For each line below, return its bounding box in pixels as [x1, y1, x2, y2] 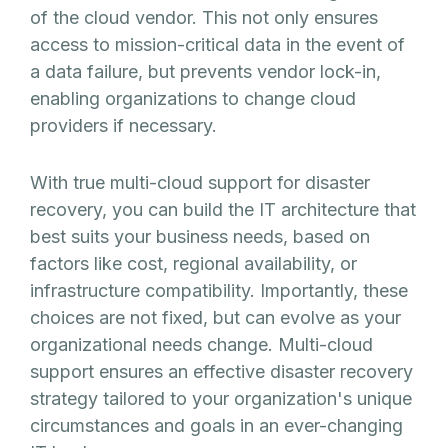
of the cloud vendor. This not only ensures [30, 7, 378, 29]
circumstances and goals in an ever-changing [30, 415, 403, 437]
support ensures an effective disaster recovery [30, 361, 413, 383]
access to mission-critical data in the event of [30, 34, 405, 56]
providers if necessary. [30, 115, 222, 137]
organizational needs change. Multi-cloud [30, 334, 373, 356]
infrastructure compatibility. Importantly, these [30, 280, 408, 302]
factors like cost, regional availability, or [30, 253, 357, 275]
